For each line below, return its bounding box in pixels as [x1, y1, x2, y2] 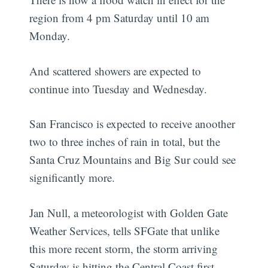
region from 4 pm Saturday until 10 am [29, 10, 210, 26]
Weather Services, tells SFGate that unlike [29, 223, 220, 238]
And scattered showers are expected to [29, 63, 202, 78]
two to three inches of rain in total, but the [29, 134, 221, 150]
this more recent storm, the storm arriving [29, 240, 218, 256]
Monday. [29, 28, 71, 44]
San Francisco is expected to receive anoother [29, 116, 236, 132]
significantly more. [29, 170, 115, 185]
